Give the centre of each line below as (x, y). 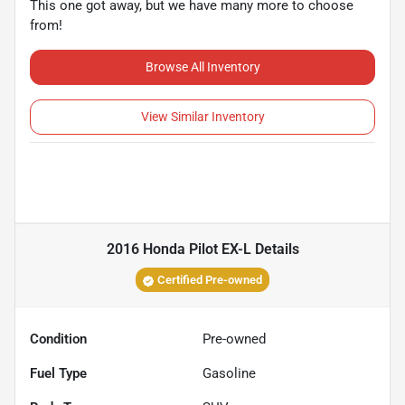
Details (275, 249)
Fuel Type (58, 373)
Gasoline (229, 373)
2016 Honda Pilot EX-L (179, 249)
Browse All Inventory (202, 66)
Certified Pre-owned (210, 279)
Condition (58, 339)
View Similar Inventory (202, 116)
